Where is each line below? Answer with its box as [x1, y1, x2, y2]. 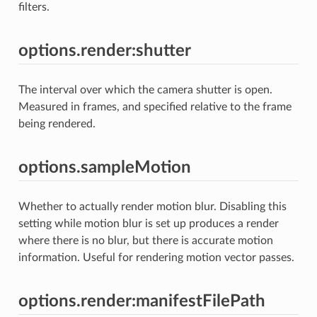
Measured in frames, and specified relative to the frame [18, 100, 292, 113]
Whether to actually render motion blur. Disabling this [18, 200, 287, 212]
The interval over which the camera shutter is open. [18, 83, 272, 96]
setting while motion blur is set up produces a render [18, 217, 279, 229]
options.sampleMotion [18, 158, 191, 176]
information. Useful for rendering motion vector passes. [18, 251, 294, 263]
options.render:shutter [18, 42, 191, 59]
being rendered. [18, 117, 96, 129]
